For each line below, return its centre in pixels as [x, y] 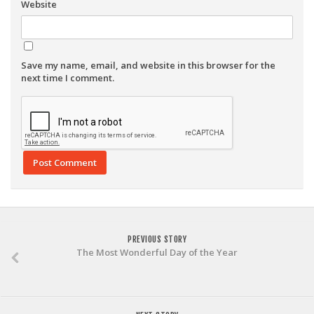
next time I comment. [68, 78]
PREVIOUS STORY [157, 239]
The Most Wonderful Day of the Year [157, 252]
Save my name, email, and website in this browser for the [148, 65]
